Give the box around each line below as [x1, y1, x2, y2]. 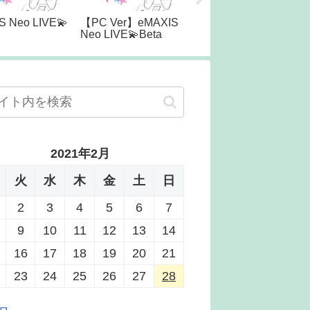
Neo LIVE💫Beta [80, 28, 163, 41]
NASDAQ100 [195, 24, 262, 36]
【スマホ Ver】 [195, 12, 271, 24]
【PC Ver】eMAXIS [80, 17, 179, 29]
